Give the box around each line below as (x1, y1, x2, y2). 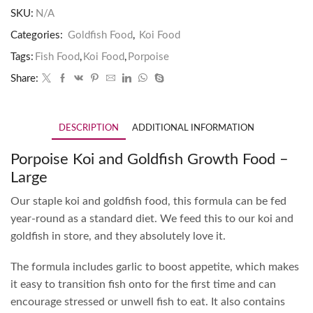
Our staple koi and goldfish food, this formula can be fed (10, 196, 286, 208)
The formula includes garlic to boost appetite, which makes (10, 261, 299, 272)
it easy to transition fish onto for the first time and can (10, 278, 276, 290)
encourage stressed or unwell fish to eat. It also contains (10, 296, 285, 307)
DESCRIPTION (59, 124, 119, 133)
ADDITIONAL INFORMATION (132, 124, 254, 133)
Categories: (10, 30, 66, 41)
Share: (10, 73, 38, 85)
